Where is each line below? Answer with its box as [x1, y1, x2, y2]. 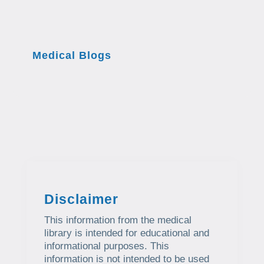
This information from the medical [44, 214, 192, 226]
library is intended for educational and [44, 227, 209, 239]
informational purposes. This [44, 240, 169, 252]
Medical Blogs [32, 49, 112, 62]
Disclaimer [44, 192, 118, 207]
